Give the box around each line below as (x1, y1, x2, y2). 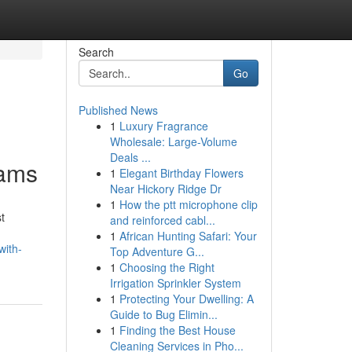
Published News (78, 102, 158, 118)
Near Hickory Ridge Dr (109, 181, 222, 196)
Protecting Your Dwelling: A (119, 291, 254, 306)
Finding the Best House (119, 322, 236, 338)
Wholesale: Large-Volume (109, 134, 237, 149)
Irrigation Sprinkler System (109, 275, 241, 291)
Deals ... (109, 149, 151, 165)
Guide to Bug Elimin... (109, 306, 218, 322)
